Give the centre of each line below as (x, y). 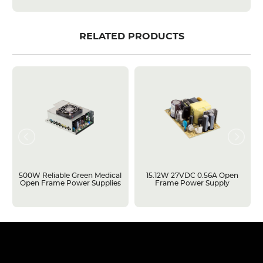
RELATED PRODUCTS (131, 36)
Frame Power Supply (193, 183)
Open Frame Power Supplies (70, 183)
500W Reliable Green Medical (70, 175)
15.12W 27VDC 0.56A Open (193, 175)
